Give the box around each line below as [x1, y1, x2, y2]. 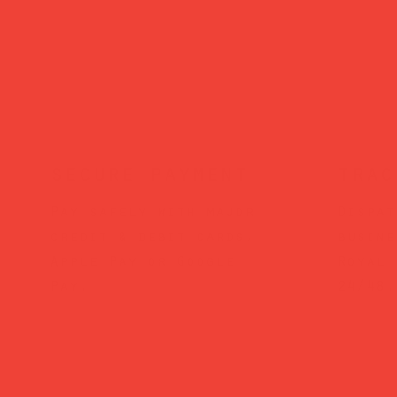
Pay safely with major [49, 205, 254, 222]
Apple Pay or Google [49, 254, 235, 271]
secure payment [49, 164, 248, 189]
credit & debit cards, [49, 230, 254, 246]
